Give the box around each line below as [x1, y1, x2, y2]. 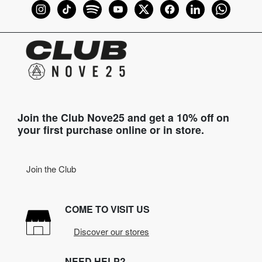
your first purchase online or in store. [18, 122, 204, 137]
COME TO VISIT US [65, 202, 150, 216]
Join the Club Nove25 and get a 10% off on [18, 109, 229, 125]
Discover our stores [74, 225, 149, 237]
